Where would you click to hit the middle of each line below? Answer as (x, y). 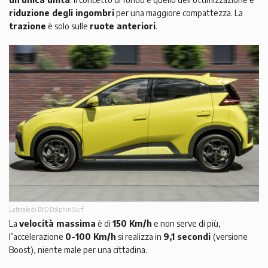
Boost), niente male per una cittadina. (78, 249)
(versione (230, 236)
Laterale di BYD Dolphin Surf (46, 209)
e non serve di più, (186, 223)
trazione (28, 26)
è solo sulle (68, 26)
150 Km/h (132, 223)
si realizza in (140, 236)
